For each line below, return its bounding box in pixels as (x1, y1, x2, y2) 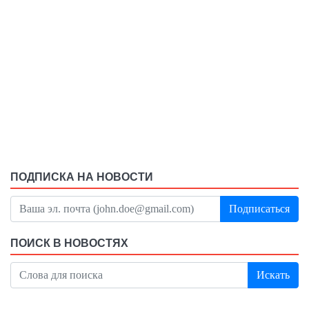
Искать (257, 269, 290, 281)
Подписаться (229, 203, 290, 215)
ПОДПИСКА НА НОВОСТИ (10, 171, 153, 183)
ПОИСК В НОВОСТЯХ (10, 237, 128, 250)
